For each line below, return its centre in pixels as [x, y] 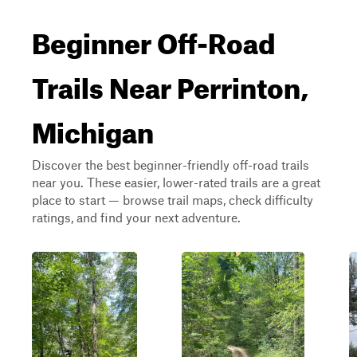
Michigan [93, 127]
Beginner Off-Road [153, 38]
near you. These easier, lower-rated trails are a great [176, 182]
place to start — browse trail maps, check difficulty [173, 200]
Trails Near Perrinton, [170, 83]
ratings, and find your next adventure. [136, 217]
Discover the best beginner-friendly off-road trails [171, 165]
